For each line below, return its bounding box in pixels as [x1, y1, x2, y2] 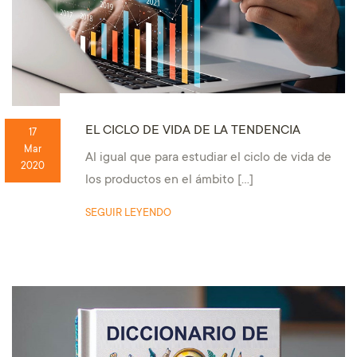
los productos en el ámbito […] [84, 174, 253, 188]
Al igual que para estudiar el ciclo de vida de [84, 151, 331, 166]
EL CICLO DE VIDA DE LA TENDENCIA [84, 124, 300, 139]
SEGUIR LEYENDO [84, 207, 171, 221]
